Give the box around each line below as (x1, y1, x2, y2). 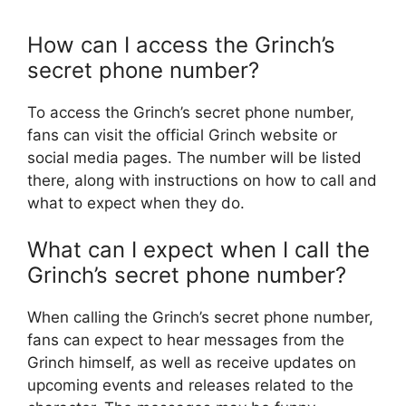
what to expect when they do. (27, 193, 245, 212)
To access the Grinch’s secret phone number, (27, 102, 354, 121)
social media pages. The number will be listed (27, 148, 362, 167)
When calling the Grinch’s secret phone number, (27, 308, 373, 327)
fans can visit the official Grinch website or (27, 125, 337, 144)
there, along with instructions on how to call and (27, 170, 377, 189)
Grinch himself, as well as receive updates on (27, 353, 356, 372)
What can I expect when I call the (27, 237, 370, 264)
